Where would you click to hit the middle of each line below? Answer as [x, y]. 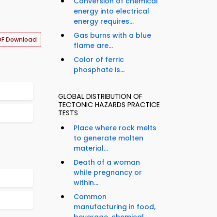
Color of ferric [99, 60]
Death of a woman [107, 163]
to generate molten [108, 138]
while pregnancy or [108, 173]
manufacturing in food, [115, 207]
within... [86, 183]
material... [91, 148]
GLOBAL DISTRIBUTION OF [100, 97]
